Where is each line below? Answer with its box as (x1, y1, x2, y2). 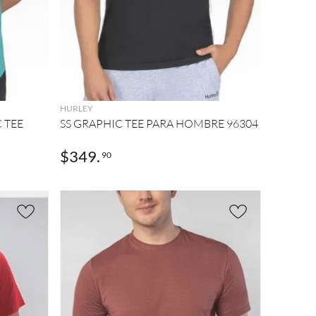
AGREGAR (137, 73, 184, 86)
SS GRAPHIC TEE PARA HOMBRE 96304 (59, 116, 258, 130)
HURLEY (59, 102, 93, 114)
